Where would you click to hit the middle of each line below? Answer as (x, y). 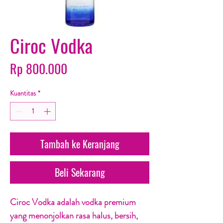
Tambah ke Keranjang (80, 144)
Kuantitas (23, 93)
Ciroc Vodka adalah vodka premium (73, 202)
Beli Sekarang (80, 172)
